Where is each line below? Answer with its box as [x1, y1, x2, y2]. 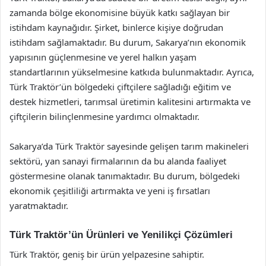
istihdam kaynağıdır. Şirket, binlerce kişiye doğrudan [9, 21, 223, 33]
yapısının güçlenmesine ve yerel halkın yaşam [9, 51, 197, 63]
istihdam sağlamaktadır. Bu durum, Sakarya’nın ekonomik [9, 36, 246, 48]
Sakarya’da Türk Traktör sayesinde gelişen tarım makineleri [9, 140, 249, 152]
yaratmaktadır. [9, 199, 68, 211]
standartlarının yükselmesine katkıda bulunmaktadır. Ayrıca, [9, 66, 254, 78]
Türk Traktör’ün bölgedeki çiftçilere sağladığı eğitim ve [9, 81, 231, 93]
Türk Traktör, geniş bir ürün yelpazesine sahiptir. [9, 248, 204, 260]
